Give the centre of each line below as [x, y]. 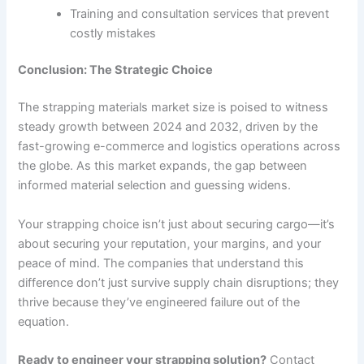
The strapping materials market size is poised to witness [173, 108]
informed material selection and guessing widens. [155, 186]
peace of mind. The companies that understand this [161, 263]
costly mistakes [113, 33]
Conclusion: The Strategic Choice [116, 70]
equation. [44, 321]
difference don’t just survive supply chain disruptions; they [179, 282]
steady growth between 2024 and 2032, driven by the [168, 127]
